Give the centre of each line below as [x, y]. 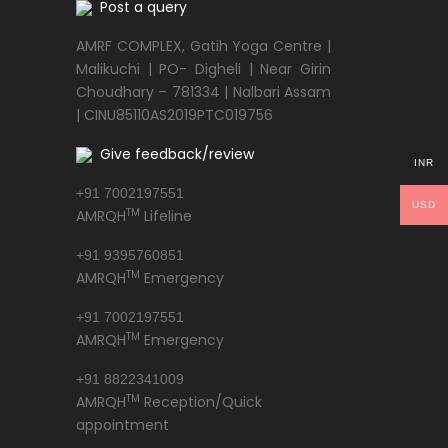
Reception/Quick [201, 402]
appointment [122, 425]
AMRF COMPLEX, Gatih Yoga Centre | [203, 46]
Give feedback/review [173, 154]
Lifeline [166, 216]
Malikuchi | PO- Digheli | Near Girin [203, 69]
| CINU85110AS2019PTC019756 [174, 115]
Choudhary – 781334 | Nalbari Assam [203, 92]
